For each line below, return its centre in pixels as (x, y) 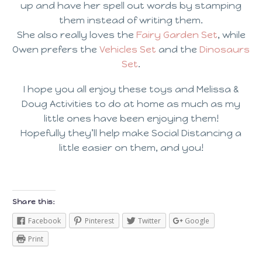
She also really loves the (76, 35)
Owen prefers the (56, 50)
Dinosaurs (225, 50)
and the (178, 50)
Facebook (44, 221)
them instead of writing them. (131, 20)
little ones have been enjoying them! (131, 118)
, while (231, 35)
